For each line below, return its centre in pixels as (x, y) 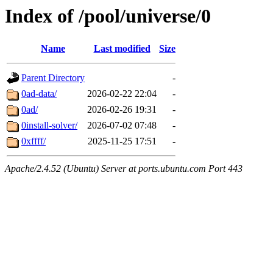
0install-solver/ (49, 126)
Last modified (122, 49)
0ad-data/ (39, 94)
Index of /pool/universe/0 (108, 16)
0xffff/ (34, 141)
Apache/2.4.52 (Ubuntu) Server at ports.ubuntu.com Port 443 (124, 169)
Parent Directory (53, 78)
